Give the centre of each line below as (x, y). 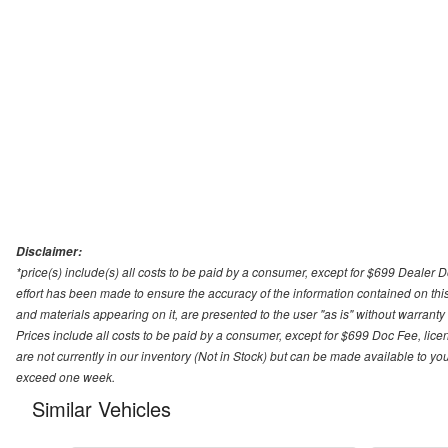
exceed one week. (65, 377)
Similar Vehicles (101, 409)
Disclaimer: (49, 252)
